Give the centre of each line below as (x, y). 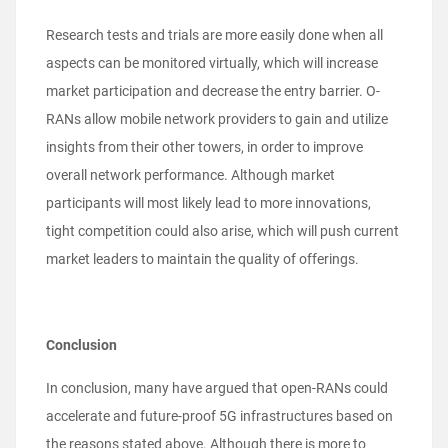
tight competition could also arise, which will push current (222, 231)
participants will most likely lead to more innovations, (208, 203)
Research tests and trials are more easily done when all (214, 35)
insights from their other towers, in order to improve (204, 147)
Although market (283, 175)
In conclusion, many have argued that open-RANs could (217, 388)
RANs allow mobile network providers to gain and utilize (217, 119)
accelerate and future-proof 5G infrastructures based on (219, 416)
